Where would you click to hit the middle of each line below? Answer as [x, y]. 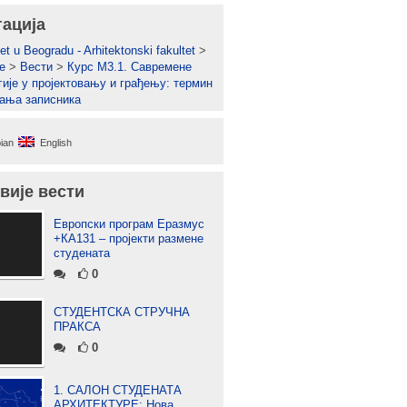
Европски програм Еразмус [129, 224]
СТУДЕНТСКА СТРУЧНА [122, 312]
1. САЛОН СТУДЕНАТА [118, 390]
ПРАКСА [77, 327]
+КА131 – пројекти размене [129, 238]
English [56, 143]
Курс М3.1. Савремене [129, 67]
